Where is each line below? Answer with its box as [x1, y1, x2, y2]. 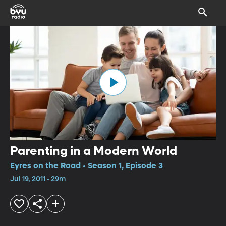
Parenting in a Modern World [10, 145, 177, 157]
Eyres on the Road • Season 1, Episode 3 [10, 162, 163, 171]
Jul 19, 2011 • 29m [10, 175, 66, 183]
